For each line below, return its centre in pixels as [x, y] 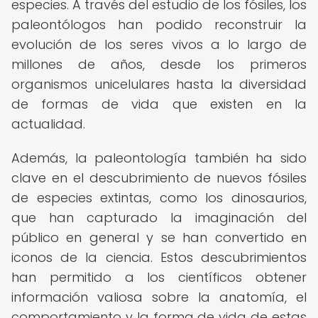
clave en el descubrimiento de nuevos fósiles [159, 178]
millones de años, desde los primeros [159, 64]
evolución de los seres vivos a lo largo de [159, 44]
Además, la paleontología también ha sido [159, 158]
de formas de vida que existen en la [159, 104]
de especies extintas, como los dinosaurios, [159, 198]
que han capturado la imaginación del [159, 218]
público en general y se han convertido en [159, 237]
